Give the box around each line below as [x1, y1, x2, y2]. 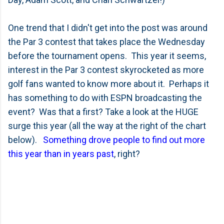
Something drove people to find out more [43, 134, 205, 145]
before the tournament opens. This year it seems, [8, 50, 206, 61]
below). [8, 134, 43, 145]
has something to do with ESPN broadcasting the [8, 92, 202, 103]
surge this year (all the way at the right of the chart [8, 120, 206, 131]
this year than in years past [8, 148, 114, 159]
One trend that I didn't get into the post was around [8, 22, 207, 33]
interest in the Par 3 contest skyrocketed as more [8, 64, 204, 75]
